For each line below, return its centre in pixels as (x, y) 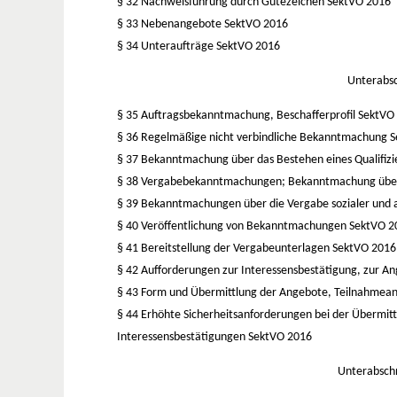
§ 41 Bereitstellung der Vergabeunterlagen (225, 248)
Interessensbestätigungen (183, 337)
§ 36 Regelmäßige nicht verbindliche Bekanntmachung (253, 137)
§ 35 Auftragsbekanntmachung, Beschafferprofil (237, 115)
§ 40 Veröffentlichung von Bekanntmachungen (233, 226)
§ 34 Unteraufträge (167, 46)
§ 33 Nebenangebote (171, 24)
